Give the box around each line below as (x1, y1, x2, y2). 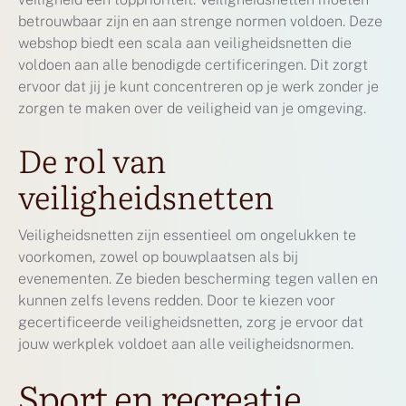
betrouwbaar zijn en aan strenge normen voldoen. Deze (18, 12, 382, 30)
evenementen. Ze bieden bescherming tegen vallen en (18, 269, 378, 287)
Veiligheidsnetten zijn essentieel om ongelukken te (18, 226, 356, 244)
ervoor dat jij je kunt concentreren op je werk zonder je (18, 77, 379, 95)
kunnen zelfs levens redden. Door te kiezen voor (18, 291, 335, 309)
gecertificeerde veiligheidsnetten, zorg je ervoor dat (18, 313, 363, 331)
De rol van (18, 135, 167, 183)
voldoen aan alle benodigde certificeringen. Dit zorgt (18, 55, 368, 73)
